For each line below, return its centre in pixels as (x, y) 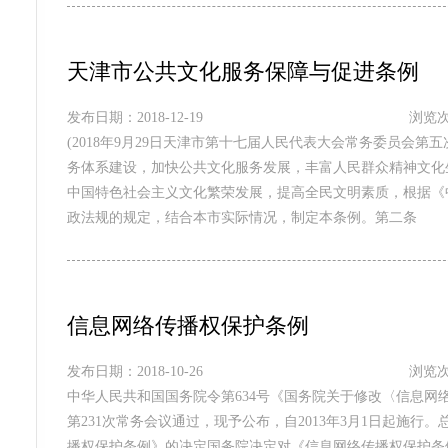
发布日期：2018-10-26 (134, 371)
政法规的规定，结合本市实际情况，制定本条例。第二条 (241, 217)
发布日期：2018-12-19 (134, 117)
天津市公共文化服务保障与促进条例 (242, 71)
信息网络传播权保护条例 (187, 325)
